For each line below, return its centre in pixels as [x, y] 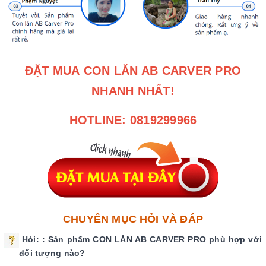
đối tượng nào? [52, 253]
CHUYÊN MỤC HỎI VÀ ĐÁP [133, 219]
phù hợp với [235, 240]
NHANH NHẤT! [133, 91]
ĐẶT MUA [54, 70]
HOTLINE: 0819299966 [133, 120]
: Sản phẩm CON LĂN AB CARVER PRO [124, 240]
